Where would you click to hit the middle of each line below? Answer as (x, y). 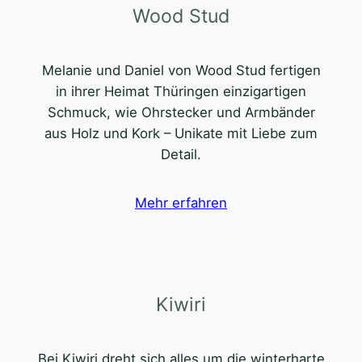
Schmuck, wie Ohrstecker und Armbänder (181, 113)
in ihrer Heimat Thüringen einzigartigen (181, 92)
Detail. (181, 155)
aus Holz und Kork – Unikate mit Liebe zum (181, 134)
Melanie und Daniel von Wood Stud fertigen (181, 71)
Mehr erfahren (181, 202)
